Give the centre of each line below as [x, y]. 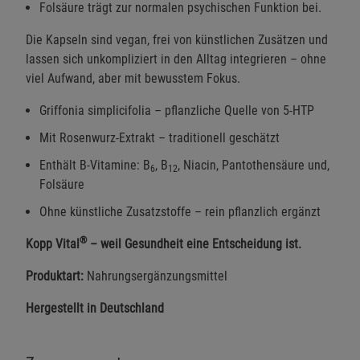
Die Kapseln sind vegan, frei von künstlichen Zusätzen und [177, 39]
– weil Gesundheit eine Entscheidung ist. [194, 243]
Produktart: [55, 276]
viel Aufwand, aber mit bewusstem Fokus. [133, 78]
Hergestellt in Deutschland [95, 308]
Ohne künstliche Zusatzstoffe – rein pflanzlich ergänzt [180, 211]
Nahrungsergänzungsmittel [155, 276]
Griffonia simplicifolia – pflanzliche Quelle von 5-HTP [177, 110]
